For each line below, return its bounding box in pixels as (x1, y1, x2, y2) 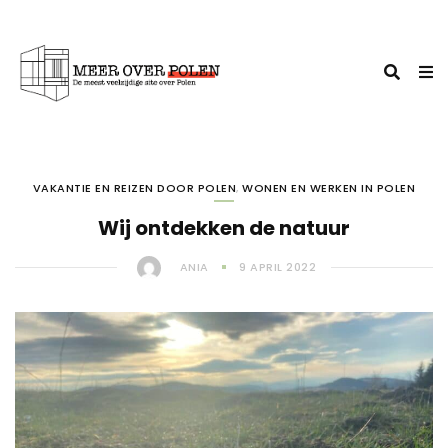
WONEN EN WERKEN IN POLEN (242, 179, 416, 196)
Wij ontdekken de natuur (98, 213, 350, 242)
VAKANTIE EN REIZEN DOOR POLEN (32, 179, 237, 196)
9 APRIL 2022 (239, 258, 316, 275)
